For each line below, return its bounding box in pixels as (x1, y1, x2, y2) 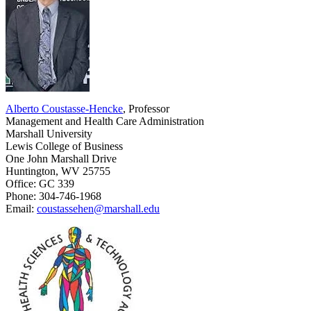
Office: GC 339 (6, 177, 74, 190)
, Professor (123, 102, 169, 115)
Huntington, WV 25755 (6, 165, 110, 177)
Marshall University (6, 127, 92, 140)
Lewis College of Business (6, 140, 123, 152)
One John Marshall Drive (6, 152, 117, 165)
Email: (6, 202, 37, 215)
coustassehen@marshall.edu (37, 202, 160, 215)
